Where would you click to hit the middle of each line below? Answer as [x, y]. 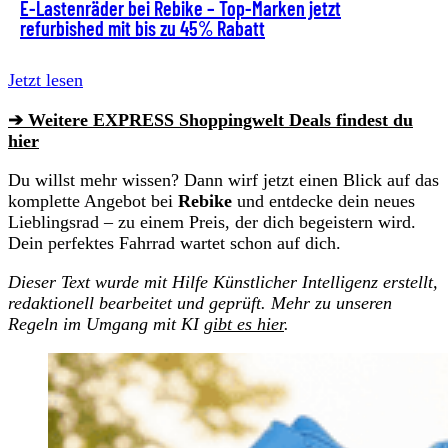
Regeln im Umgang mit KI [106, 323]
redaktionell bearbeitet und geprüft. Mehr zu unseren [200, 302]
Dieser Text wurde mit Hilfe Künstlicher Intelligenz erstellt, [223, 281]
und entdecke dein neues [323, 200]
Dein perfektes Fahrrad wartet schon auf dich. [174, 242]
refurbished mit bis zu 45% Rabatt [142, 27]
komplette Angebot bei [93, 200]
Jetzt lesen [45, 79]
